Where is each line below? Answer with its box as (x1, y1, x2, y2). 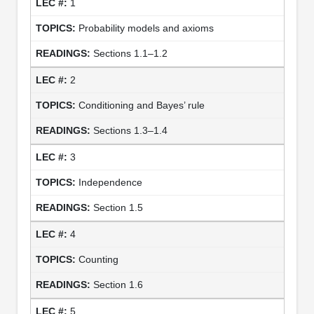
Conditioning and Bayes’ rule (78, 99, 205, 111)
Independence (78, 176, 142, 188)
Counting (78, 253, 118, 265)
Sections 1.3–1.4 (93, 124, 168, 136)
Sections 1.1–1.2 (93, 47, 168, 59)
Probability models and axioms (78, 22, 214, 34)
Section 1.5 (93, 201, 143, 213)
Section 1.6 (93, 278, 143, 290)
